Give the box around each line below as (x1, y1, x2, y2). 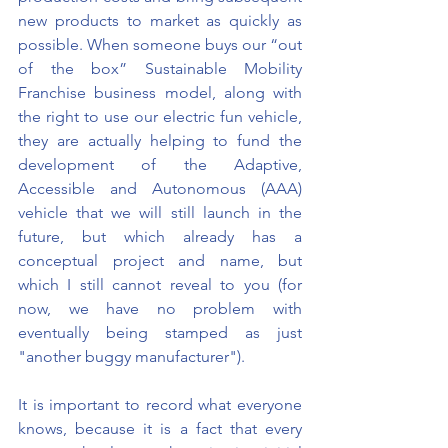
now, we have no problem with (18, 299, 302, 319)
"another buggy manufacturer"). (18, 347, 245, 367)
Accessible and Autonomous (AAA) (18, 179, 302, 199)
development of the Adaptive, (18, 155, 302, 175)
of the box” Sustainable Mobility (18, 59, 302, 79)
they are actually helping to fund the (18, 131, 302, 151)
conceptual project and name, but (18, 251, 302, 271)
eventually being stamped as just (18, 323, 302, 343)
